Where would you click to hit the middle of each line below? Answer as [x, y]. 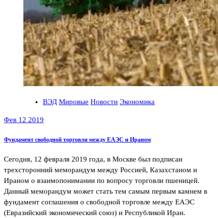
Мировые [74, 101]
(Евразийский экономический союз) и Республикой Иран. [95, 213]
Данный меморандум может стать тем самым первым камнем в [106, 191]
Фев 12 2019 [24, 119]
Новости [104, 101]
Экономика [137, 101]
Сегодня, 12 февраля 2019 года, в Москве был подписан [93, 159]
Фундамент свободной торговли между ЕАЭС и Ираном [77, 139]
